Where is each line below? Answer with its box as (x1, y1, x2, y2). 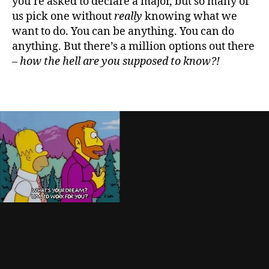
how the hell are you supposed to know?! (20, 55, 220, 68)
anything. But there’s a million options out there (12, 40, 255, 53)
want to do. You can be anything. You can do (12, 25, 234, 38)
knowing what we (142, 10, 237, 23)
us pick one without (12, 10, 114, 23)
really (114, 10, 142, 23)
